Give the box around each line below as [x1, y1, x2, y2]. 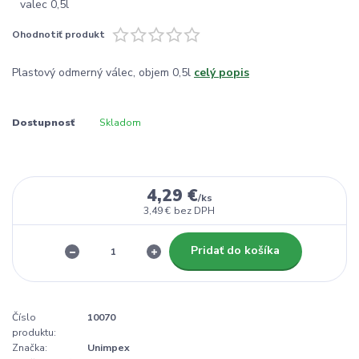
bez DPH [174, 204, 216, 218]
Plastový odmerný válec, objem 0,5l [12, 64, 194, 80]
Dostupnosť [12, 116, 75, 130]
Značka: [12, 341, 47, 355]
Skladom [99, 116, 141, 130]
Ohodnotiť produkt [12, 28, 105, 42]
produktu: [12, 326, 56, 340]
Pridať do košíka [191, 243, 280, 259]
